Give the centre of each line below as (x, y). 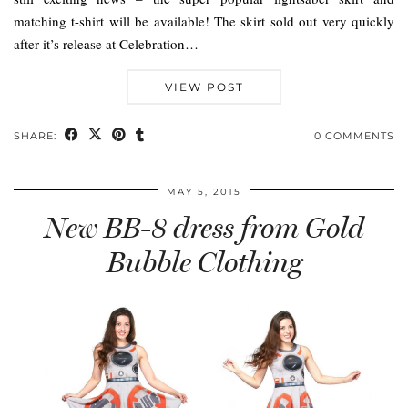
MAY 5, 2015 (204, 191)
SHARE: (37, 135)
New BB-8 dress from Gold (204, 227)
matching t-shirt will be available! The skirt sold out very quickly (204, 20)
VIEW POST (204, 87)
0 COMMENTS (354, 135)
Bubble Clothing (204, 262)
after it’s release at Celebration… (106, 43)
